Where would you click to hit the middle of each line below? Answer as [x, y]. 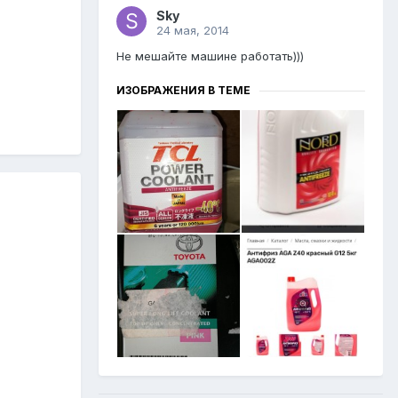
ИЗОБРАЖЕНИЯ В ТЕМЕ [183, 91]
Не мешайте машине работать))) [210, 56]
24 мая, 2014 [193, 31]
